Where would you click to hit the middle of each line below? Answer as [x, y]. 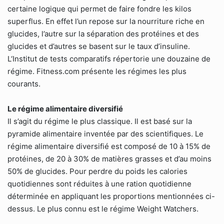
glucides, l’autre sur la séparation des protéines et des [103, 34]
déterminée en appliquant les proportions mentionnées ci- [111, 196]
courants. [24, 84]
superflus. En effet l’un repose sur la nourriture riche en [106, 21]
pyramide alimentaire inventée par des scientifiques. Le [105, 134]
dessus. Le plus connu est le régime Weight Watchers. [103, 209]
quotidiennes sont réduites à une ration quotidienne [99, 184]
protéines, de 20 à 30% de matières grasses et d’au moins [109, 159]
